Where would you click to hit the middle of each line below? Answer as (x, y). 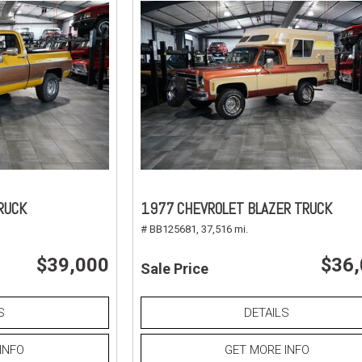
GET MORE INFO (267, 349)
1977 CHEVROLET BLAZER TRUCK (236, 208)
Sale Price (174, 268)
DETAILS (267, 312)
